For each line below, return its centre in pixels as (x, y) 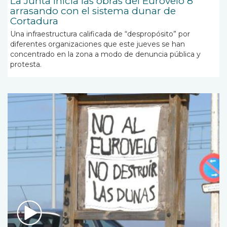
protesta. (26, 65)
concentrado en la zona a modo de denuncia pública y (105, 54)
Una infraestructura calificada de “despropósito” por (100, 34)
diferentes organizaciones (57, 44)
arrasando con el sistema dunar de (93, 11)
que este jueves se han (144, 44)
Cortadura (34, 21)
